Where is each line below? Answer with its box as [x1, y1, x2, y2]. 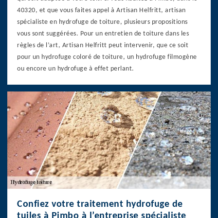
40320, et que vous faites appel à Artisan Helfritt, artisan [17, 6, 186, 14]
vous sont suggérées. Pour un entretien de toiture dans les [17, 30, 189, 37]
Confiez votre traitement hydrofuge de [17, 199, 183, 209]
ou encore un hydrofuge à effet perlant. [17, 65, 134, 73]
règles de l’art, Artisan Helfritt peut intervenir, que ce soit [17, 41, 188, 49]
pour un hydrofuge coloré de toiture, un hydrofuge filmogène [17, 53, 197, 61]
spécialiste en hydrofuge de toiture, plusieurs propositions [17, 18, 188, 26]
